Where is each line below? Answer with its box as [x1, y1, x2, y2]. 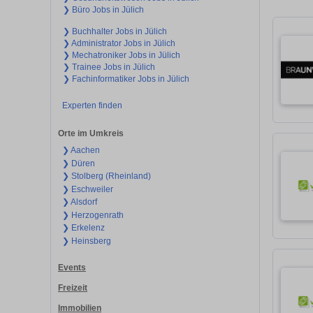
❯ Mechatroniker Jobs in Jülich [63, 50, 180, 60]
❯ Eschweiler [61, 184, 113, 194]
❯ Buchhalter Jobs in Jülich [63, 26, 167, 36]
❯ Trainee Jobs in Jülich [63, 61, 155, 72]
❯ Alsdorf [61, 197, 97, 208]
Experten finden [61, 100, 122, 110]
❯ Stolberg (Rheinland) [61, 171, 151, 182]
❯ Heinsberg [61, 235, 111, 246]
